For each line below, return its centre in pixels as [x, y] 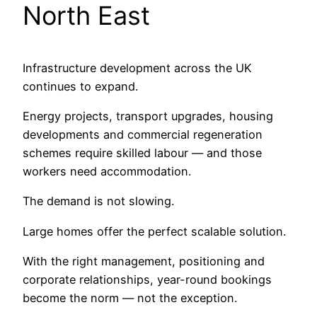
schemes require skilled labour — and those [142, 152]
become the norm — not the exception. [130, 298]
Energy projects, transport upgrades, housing [148, 116]
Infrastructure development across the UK [137, 68]
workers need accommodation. [107, 171]
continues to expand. [80, 86]
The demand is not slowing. [98, 201]
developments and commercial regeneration [143, 134]
